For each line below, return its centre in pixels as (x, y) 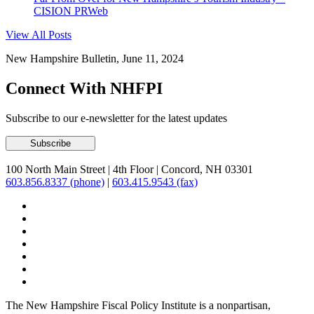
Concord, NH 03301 (206, 169)
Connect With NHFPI (84, 89)
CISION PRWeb (71, 11)
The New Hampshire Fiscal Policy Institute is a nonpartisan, (138, 305)
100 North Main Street (57, 169)
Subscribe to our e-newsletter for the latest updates (116, 118)
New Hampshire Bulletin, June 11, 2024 (95, 59)
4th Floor (133, 169)
